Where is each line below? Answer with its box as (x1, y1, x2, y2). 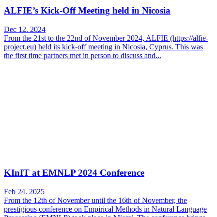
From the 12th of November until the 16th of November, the (4, 196, 187, 204)
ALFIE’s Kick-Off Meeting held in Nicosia (4, 5, 170, 15)
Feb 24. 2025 (4, 187, 45, 196)
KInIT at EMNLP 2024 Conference (4, 168, 144, 178)
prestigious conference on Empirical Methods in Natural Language (4, 204, 207, 213)
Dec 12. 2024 (4, 25, 46, 33)
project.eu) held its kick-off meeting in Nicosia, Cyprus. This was (4, 42, 203, 51)
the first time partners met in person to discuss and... (4, 51, 161, 60)
